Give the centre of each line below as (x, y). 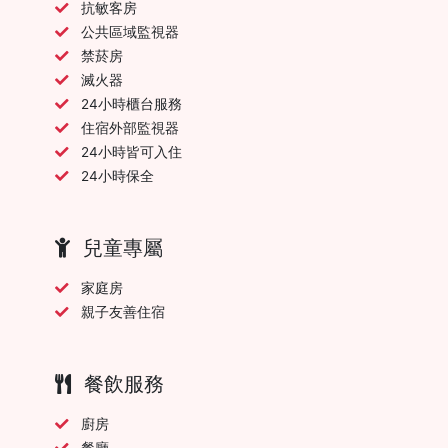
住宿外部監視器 (130, 127)
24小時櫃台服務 (131, 103)
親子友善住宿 (123, 311)
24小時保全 (117, 175)
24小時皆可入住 (131, 151)
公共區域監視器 (130, 31)
